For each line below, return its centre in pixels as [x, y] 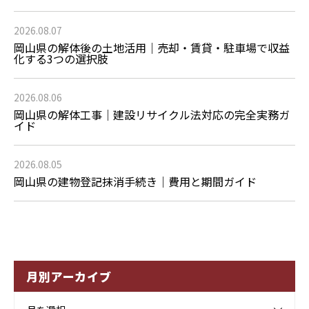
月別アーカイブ [69, 277]
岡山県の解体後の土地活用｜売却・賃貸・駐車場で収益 [152, 48]
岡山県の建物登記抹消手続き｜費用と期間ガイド [135, 182]
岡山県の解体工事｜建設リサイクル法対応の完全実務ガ [152, 115]
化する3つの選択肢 [61, 59]
